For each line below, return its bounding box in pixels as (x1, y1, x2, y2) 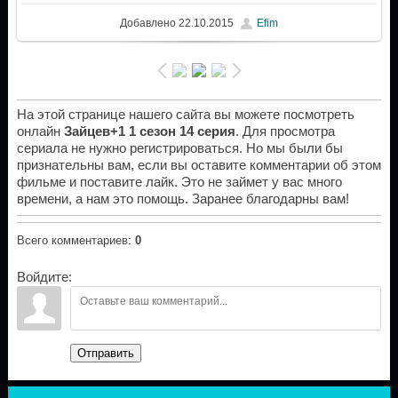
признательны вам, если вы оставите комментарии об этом (16, 158, 381, 173)
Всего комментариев (16, 234, 128, 248)
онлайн (16, 124, 64, 139)
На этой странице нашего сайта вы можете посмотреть (16, 107, 354, 123)
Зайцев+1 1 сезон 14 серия (63, 124, 235, 139)
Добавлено (119, 16, 176, 29)
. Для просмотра (235, 124, 335, 139)
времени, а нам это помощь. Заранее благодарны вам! (16, 192, 349, 207)
